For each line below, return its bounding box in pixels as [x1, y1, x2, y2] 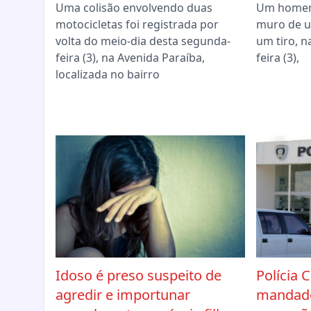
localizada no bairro [56, 67, 160, 83]
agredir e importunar [56, 285, 190, 305]
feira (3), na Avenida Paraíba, [56, 50, 205, 66]
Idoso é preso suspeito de [56, 266, 221, 285]
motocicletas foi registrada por [56, 17, 219, 33]
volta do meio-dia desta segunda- [56, 33, 230, 49]
